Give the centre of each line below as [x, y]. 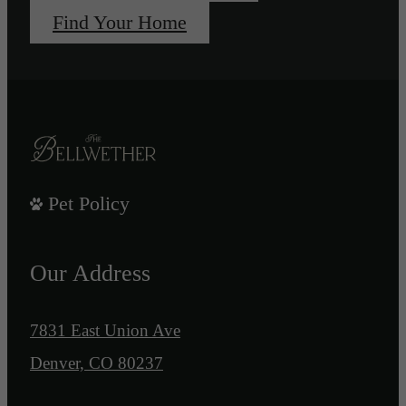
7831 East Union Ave [105, 330]
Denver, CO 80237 [97, 362]
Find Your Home [120, 22]
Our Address [90, 274]
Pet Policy [89, 203]
